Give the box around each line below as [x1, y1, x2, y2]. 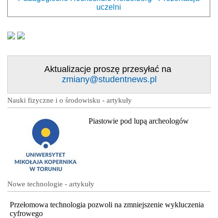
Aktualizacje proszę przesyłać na [44, 64, 174, 74]
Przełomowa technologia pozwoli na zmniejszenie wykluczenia [10, 200, 204, 209]
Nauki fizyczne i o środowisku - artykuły [7, 96, 132, 104]
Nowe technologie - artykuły [7, 180, 94, 188]
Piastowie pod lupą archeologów [89, 116, 189, 125]
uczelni [96, 2, 121, 11]
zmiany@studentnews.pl [61, 74, 157, 84]
